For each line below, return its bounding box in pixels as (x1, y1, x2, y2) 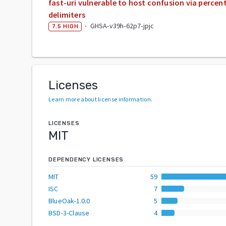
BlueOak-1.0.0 (48, 196, 90, 205)
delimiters (48, 9, 85, 20)
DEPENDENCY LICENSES (48, 156, 124, 163)
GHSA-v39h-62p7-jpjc (90, 21, 154, 30)
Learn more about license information (48, 95, 151, 103)
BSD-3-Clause (48, 208, 90, 217)
